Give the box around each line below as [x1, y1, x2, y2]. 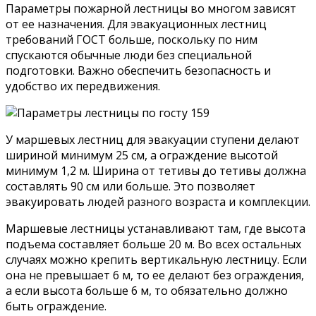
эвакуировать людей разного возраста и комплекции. [6, 194, 310, 210]
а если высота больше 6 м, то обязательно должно [6, 283, 288, 299]
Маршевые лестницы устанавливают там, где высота [6, 221, 305, 237]
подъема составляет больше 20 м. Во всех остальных [6, 236, 301, 253]
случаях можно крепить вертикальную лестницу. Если [6, 252, 307, 268]
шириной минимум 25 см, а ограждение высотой [6, 147, 278, 164]
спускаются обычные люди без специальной [6, 47, 252, 63]
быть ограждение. [6, 298, 107, 315]
